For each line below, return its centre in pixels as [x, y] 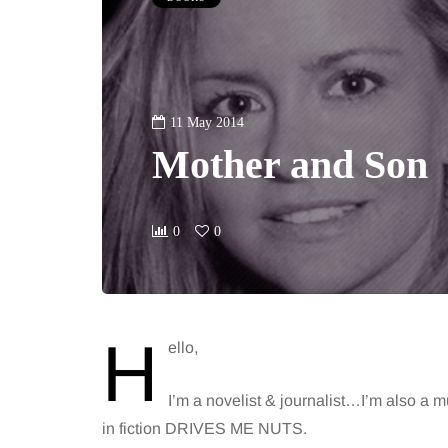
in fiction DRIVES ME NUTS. [204, 428]
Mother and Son [290, 164]
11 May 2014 [207, 122]
